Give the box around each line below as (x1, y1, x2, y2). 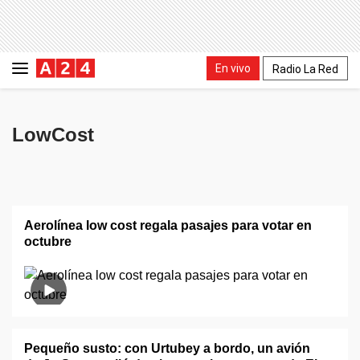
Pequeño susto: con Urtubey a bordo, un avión (24, 342, 310, 355)
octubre (24, 235, 72, 248)
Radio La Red (272, 62, 338, 76)
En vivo (215, 61, 251, 75)
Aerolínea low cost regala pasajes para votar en (24, 219, 312, 232)
